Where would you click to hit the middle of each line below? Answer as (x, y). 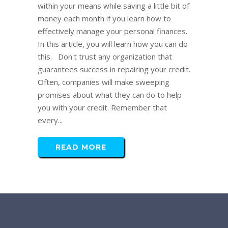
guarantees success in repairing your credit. (114, 69)
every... (50, 120)
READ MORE (81, 147)
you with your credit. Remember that (102, 108)
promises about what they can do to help (110, 95)
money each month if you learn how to (104, 19)
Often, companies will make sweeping (104, 82)
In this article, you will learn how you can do (113, 44)
